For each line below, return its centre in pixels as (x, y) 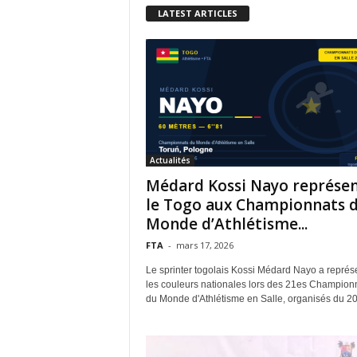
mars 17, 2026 (204, 245)
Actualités (170, 160)
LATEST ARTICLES (197, 13)
